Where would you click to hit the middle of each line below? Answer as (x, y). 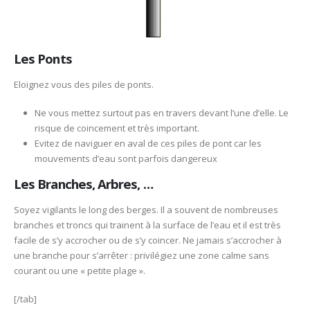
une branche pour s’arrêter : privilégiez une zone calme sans (142, 256)
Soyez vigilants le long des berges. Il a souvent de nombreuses (146, 210)
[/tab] (25, 299)
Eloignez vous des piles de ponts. (84, 84)
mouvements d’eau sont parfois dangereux (126, 158)
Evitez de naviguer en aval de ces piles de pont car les (148, 143)
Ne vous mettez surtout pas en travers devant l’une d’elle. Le (161, 112)
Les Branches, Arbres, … (83, 184)
